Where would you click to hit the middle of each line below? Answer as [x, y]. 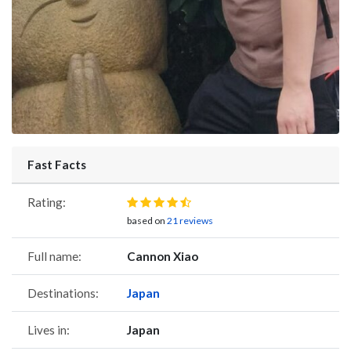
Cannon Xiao [163, 256]
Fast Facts [57, 164]
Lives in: [49, 329]
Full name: [54, 256]
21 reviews [190, 220]
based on [147, 220]
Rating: [47, 202]
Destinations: [63, 293]
